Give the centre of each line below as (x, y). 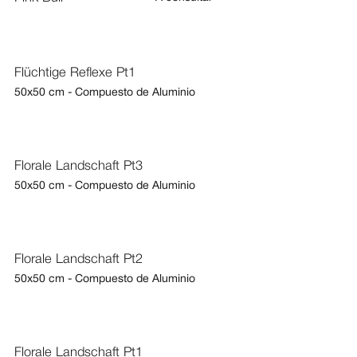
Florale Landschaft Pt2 (78, 260)
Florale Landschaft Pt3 (78, 167)
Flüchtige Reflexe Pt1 (75, 73)
